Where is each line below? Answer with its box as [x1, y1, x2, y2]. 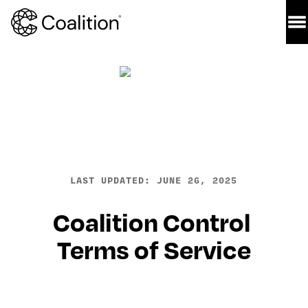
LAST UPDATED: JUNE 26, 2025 [70, 174, 238, 187]
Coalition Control [52, 203, 250, 240]
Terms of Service [56, 230, 251, 267]
